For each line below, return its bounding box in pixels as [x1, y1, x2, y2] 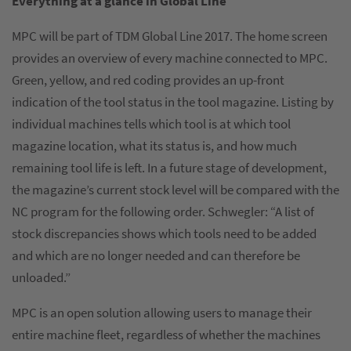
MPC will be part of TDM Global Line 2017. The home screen [12, 27, 327, 45]
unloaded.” [12, 269, 71, 287]
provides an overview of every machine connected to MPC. [12, 49, 327, 67]
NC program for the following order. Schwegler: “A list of [12, 203, 314, 221]
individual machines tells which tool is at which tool [12, 115, 291, 133]
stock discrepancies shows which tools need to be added [12, 225, 317, 243]
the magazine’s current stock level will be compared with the [12, 181, 339, 199]
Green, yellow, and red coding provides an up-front [12, 71, 284, 89]
